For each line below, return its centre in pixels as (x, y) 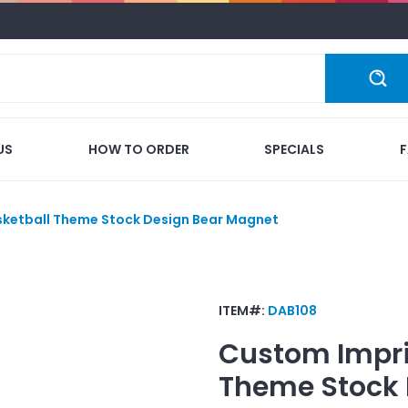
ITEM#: (243, 310)
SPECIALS (295, 149)
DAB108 (292, 310)
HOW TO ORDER (138, 149)
